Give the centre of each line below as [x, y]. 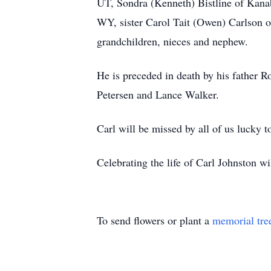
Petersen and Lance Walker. [158, 94]
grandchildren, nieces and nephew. [172, 41]
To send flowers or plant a [155, 220]
